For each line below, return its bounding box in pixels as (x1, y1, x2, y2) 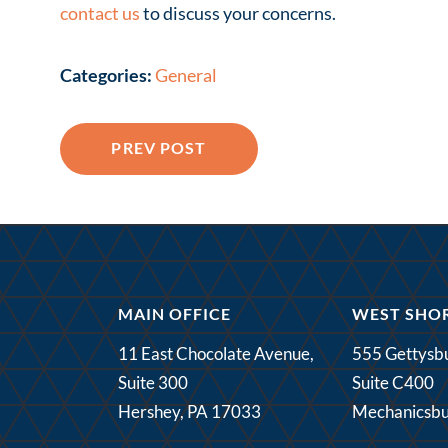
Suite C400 (351, 371, 434, 393)
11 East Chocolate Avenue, (117, 342, 314, 364)
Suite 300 (117, 371, 188, 393)
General (154, 64, 217, 87)
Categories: (59, 64, 152, 87)
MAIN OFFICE (117, 305, 232, 324)
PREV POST (111, 139, 207, 158)
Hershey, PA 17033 (117, 400, 261, 422)
